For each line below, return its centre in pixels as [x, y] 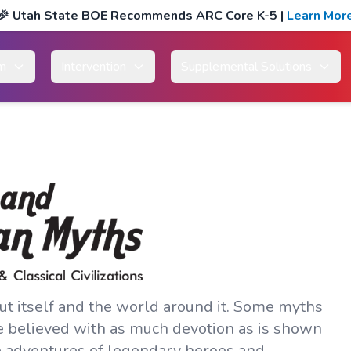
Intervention [94, 67]
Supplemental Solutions [246, 67]
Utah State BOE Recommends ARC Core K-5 [145, 16]
